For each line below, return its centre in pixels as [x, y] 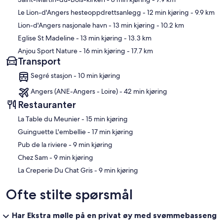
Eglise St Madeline [46, 38]
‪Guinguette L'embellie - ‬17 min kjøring [112, 131]
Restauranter [47, 104]
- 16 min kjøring [101, 51]
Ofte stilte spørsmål [69, 194]
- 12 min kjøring [165, 12]
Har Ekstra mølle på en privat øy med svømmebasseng [114, 215]
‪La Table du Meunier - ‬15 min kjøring [107, 119]
